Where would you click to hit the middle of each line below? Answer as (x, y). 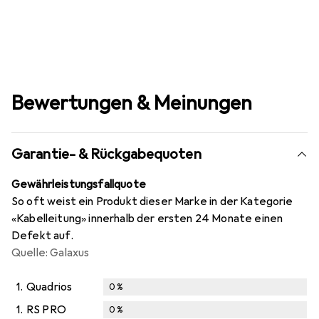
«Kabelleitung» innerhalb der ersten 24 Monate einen (147, 219)
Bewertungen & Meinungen (132, 103)
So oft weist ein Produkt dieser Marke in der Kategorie (152, 202)
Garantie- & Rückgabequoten (106, 155)
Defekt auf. (42, 236)
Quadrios (49, 287)
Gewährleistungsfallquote (79, 185)
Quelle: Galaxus (51, 253)
